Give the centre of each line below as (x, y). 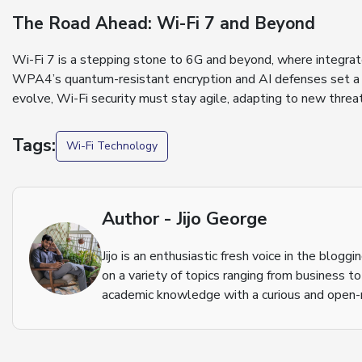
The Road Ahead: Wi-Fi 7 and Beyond (164, 24)
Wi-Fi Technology (112, 145)
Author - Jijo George (185, 219)
